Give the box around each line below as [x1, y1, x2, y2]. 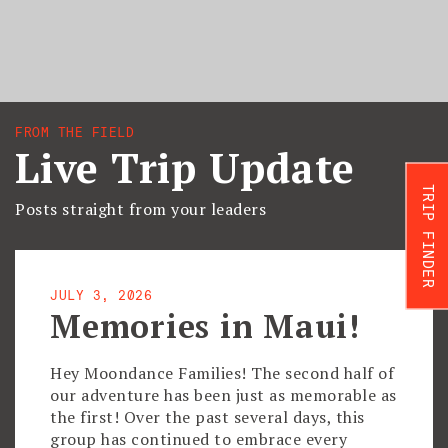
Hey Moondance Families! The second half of [50, 362, 394, 384]
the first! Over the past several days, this [50, 406, 365, 428]
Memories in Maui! [50, 305, 360, 347]
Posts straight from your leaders [15, 198, 266, 220]
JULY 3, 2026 [50, 286, 152, 304]
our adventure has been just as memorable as [50, 384, 397, 406]
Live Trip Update [15, 140, 355, 195]
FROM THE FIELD [15, 123, 134, 141]
